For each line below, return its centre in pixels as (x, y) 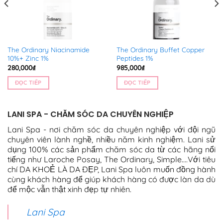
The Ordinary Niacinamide (48, 50)
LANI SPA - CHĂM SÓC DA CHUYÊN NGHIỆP (91, 114)
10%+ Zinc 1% (28, 58)
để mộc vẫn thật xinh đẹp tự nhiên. (69, 189)
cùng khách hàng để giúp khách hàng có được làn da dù (111, 179)
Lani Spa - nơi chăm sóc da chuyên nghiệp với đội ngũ (111, 130)
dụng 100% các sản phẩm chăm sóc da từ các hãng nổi (111, 150)
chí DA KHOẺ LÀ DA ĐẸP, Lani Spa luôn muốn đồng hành (111, 169)
